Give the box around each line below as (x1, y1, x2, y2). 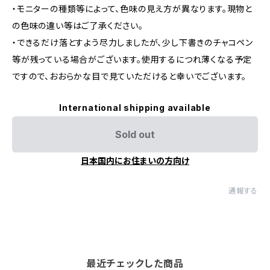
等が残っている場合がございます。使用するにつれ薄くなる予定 (12, 54, 253, 64)
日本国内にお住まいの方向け (81, 155, 189, 166)
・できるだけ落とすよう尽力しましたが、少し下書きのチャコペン (12, 37, 253, 48)
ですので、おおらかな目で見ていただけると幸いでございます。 (12, 71, 247, 81)
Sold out (115, 128, 155, 140)
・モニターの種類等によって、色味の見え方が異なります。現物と (12, 4, 253, 14)
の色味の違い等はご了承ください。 (12, 20, 143, 31)
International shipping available (59, 102, 211, 113)
